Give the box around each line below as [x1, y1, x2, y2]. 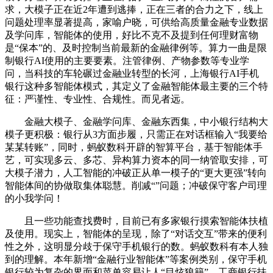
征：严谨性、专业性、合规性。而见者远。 [5, 93, 190, 104]
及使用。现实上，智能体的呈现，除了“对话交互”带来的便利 [5, 228, 267, 239]
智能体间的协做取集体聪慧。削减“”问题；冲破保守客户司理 [5, 180, 267, 191]
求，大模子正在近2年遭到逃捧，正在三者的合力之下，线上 [5, 4, 263, 15]
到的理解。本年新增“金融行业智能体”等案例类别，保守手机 [5, 253, 267, 264]
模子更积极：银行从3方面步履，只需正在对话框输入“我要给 [5, 129, 268, 140]
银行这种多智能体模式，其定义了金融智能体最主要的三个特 [5, 80, 268, 91]
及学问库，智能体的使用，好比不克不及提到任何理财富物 [5, 29, 258, 40]
